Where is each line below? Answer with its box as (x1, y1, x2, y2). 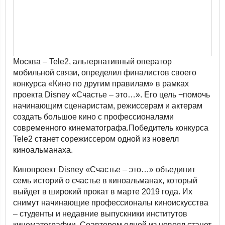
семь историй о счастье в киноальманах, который (13, 176, 197, 185)
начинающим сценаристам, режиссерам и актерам (13, 101, 202, 110)
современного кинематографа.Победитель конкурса (13, 124, 208, 132)
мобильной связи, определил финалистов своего (13, 68, 196, 77)
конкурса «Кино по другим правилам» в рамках (13, 79, 189, 88)
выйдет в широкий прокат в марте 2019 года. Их (13, 187, 192, 196)
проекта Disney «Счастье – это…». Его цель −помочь (13, 90, 210, 99)
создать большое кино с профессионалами (13, 113, 174, 121)
